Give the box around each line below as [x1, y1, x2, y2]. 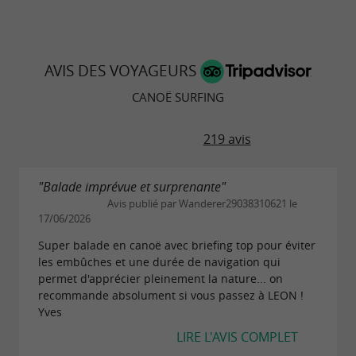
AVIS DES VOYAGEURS [44, 60, 200, 81]
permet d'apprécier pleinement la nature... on [38, 271, 283, 287]
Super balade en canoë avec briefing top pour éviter [38, 238, 315, 253]
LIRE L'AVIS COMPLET [176, 328, 298, 346]
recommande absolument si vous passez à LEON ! [38, 288, 304, 304]
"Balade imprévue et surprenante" [38, 178, 226, 196]
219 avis [203, 130, 251, 149]
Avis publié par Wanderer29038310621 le [105, 197, 297, 211]
